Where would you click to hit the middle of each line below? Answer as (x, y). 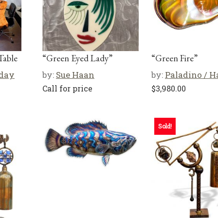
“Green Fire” (174, 58)
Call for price (67, 88)
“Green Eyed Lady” (77, 58)
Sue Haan (75, 75)
